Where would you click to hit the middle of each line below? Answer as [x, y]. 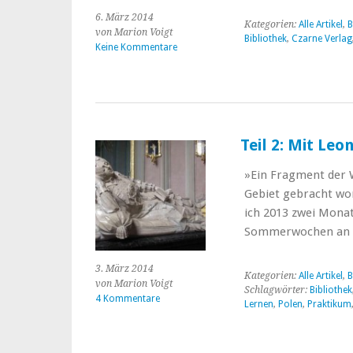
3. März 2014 [124, 269]
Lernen [258, 304]
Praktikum [329, 304]
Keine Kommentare [136, 47]
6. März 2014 [124, 17]
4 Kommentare [128, 299]
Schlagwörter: [277, 290]
